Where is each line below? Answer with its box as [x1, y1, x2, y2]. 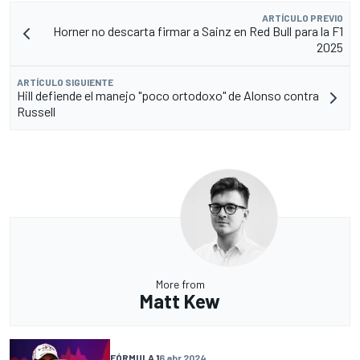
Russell [17, 103, 55, 119]
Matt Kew [140, 288, 220, 313]
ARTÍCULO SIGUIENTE [17, 76, 113, 88]
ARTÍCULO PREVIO [262, 11, 343, 23]
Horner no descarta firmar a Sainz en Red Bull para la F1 [53, 22, 343, 39]
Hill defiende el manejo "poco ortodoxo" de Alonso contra [17, 87, 319, 103]
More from [155, 276, 205, 291]
